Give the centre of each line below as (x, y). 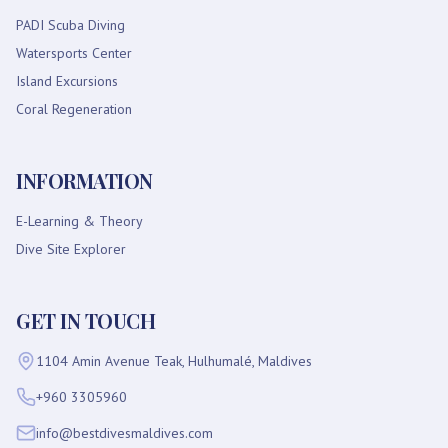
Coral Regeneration (74, 109)
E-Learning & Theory (79, 221)
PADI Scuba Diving (70, 25)
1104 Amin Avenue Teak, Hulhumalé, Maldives (174, 361)
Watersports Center (74, 53)
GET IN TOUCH (85, 320)
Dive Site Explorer (71, 249)
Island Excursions (67, 81)
